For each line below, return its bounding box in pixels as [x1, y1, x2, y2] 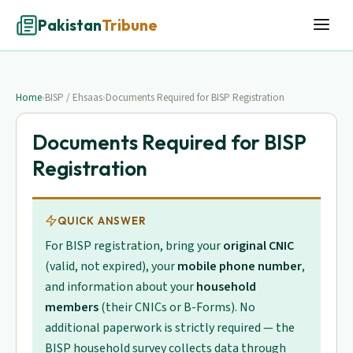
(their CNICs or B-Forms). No [98, 299, 255, 316]
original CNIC [223, 237, 294, 255]
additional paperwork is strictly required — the [45, 319, 295, 336]
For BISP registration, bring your [45, 237, 223, 255]
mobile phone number [177, 258, 302, 275]
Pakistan [38, 16, 102, 35]
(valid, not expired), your [45, 258, 177, 275]
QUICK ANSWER [58, 214, 147, 227]
